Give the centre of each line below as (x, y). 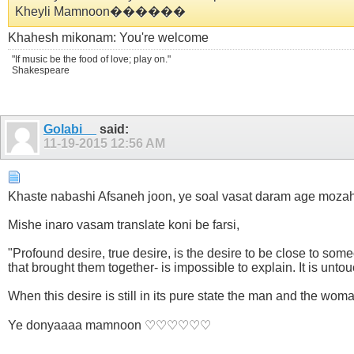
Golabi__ (70, 130)
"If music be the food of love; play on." (91, 60)
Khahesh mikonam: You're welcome (108, 38)
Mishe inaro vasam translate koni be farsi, (124, 225)
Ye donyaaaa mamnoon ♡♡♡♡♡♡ (109, 326)
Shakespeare (41, 71)
